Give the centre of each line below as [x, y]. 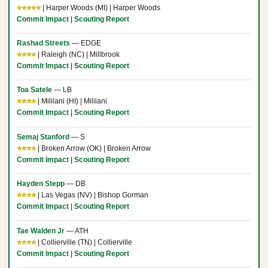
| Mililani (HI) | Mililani [71, 101]
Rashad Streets [43, 43]
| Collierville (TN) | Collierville [84, 242]
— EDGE [85, 43]
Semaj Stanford [43, 137]
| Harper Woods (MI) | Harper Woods [100, 7]
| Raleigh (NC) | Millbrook [77, 55]
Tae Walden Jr [40, 231]
